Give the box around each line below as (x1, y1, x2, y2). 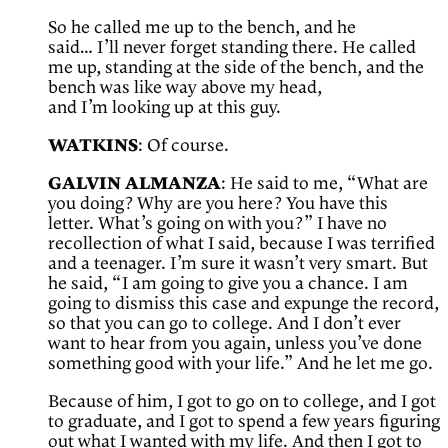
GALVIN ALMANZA (48, 174, 221, 195)
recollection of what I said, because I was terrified (48, 234, 435, 255)
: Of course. (138, 136, 229, 157)
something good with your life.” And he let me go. (48, 354, 433, 375)
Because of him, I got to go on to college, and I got (48, 392, 436, 413)
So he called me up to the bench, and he (48, 18, 356, 39)
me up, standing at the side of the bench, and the (48, 58, 424, 79)
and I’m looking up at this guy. (48, 98, 281, 119)
